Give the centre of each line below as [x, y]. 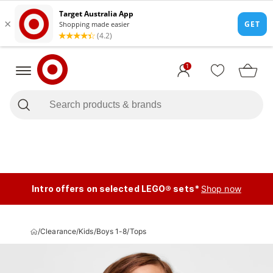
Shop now [221, 189]
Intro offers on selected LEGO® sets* [115, 189]
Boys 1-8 [112, 231]
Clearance [58, 231]
